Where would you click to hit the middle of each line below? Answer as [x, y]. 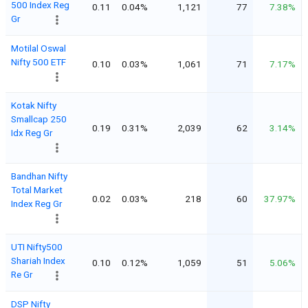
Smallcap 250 [39, 119]
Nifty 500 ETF [38, 62]
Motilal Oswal [38, 48]
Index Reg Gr [37, 203]
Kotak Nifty [34, 105]
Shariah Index [38, 260]
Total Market [37, 189]
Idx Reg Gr [32, 132]
